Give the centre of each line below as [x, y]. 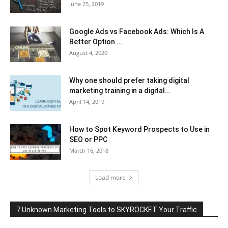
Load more [110, 178]
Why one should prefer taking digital [129, 81]
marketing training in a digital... [120, 91]
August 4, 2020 [88, 53]
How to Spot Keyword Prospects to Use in [139, 130]
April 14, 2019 [87, 102]
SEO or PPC [88, 140]
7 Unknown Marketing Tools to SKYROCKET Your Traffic [107, 210]
